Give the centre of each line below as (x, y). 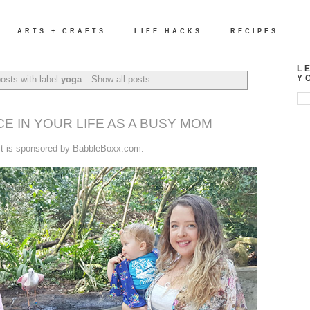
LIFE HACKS (168, 31)
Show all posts (120, 79)
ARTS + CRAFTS (62, 31)
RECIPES (254, 31)
